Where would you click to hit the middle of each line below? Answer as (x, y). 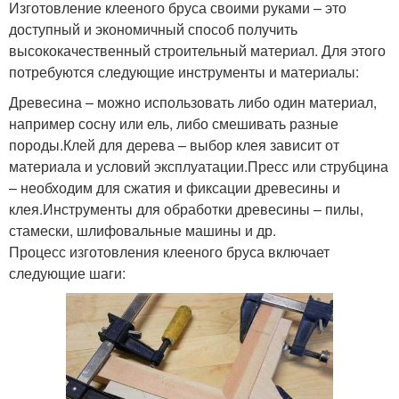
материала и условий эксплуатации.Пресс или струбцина (199, 167)
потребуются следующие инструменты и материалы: (184, 72)
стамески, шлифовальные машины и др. (142, 231)
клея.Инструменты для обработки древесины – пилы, (186, 209)
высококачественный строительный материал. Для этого (197, 51)
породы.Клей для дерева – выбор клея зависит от (174, 145)
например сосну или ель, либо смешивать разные (174, 124)
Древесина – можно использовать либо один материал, (193, 102)
